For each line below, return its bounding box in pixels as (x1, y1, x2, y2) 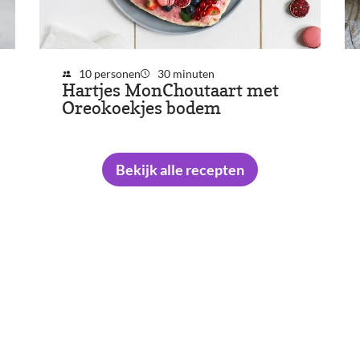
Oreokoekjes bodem (61, 97, 221, 120)
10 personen (79, 67, 141, 81)
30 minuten (157, 67, 215, 81)
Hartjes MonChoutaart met (61, 80, 279, 102)
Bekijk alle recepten (115, 161, 244, 179)
